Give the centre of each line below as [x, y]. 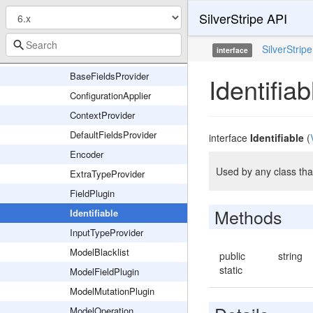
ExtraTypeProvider [107, 174]
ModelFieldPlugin [104, 271]
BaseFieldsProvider [109, 76]
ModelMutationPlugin [112, 291]
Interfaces [80, 56]
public [232, 256]
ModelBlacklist [100, 252]
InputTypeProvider [107, 232]
